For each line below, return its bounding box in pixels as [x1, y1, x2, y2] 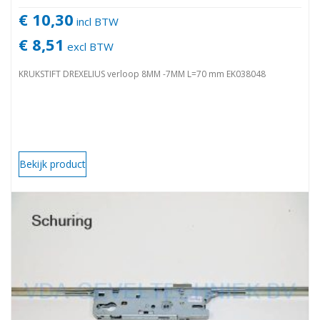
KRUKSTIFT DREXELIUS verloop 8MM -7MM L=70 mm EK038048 [19, 67, 266, 80]
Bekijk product [19, 156, 86, 171]
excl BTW [64, 39, 114, 54]
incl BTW [74, 14, 119, 29]
